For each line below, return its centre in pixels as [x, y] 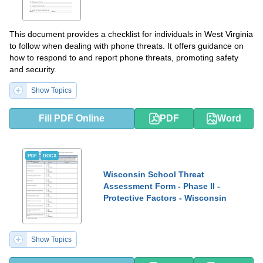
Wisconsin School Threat [154, 174]
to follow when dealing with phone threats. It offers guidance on [127, 46]
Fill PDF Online [72, 118]
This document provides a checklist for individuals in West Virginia [131, 34]
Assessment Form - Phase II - [162, 186]
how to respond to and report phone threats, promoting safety [124, 58]
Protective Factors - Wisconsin [165, 198]
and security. [33, 69]
